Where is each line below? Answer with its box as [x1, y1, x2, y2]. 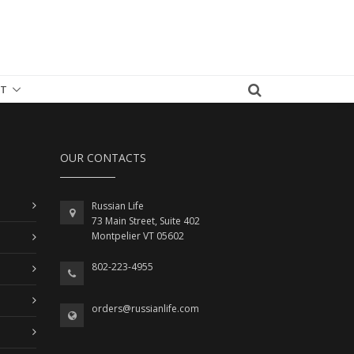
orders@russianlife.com [92, 301, 199, 315]
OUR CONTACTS [60, 149, 146, 165]
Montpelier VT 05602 [92, 228, 184, 243]
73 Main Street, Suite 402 [92, 213, 200, 228]
